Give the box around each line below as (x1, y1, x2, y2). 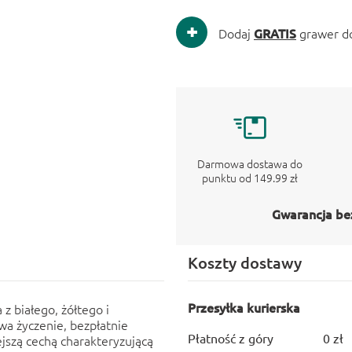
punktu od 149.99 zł (202, 170, 299, 185)
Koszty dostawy (188, 252, 302, 273)
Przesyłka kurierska (188, 299, 300, 316)
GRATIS (254, 24, 296, 42)
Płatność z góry (188, 330, 273, 346)
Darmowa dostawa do (197, 156, 303, 171)
